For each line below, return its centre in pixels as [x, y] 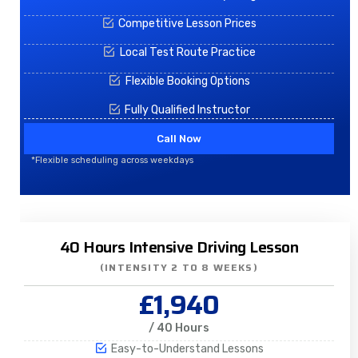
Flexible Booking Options [187, 81]
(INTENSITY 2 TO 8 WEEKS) [179, 267]
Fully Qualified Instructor [188, 109]
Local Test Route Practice [187, 52]
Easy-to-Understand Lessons [188, 348]
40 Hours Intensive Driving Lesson [179, 247]
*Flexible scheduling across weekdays [112, 160]
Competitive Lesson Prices [188, 23]
